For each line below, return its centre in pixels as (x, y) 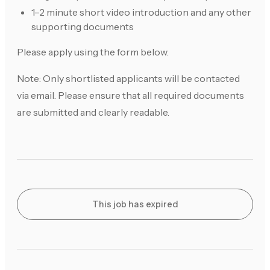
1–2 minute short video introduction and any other (141, 12)
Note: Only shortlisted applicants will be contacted (128, 79)
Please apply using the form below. (93, 52)
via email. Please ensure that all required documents (130, 96)
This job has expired (135, 205)
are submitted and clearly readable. (93, 112)
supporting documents (83, 27)
